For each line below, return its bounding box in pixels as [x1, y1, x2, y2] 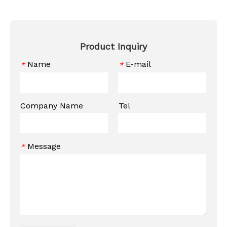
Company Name [20, 100, 83, 110]
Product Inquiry [80, 41, 147, 52]
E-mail [126, 59, 151, 69]
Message [27, 141, 61, 151]
